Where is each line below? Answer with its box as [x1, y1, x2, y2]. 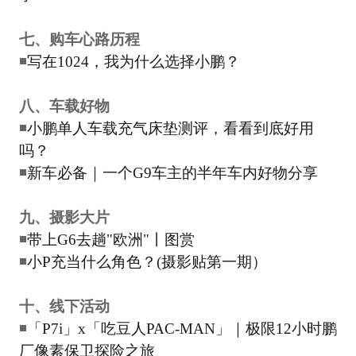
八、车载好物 [18, 97, 110, 114]
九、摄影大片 [18, 208, 110, 226]
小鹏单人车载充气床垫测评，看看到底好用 [26, 119, 314, 137]
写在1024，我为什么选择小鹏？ [26, 52, 240, 70]
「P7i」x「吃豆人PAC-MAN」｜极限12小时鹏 [26, 319, 337, 337]
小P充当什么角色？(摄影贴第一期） [26, 253, 267, 270]
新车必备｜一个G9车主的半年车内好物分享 [26, 164, 318, 181]
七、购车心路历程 [18, 30, 140, 48]
